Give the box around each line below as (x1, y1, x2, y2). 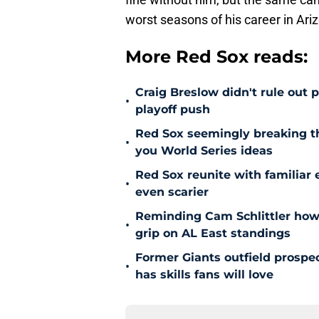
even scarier (135, 185, 209, 199)
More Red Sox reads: (125, 46, 308, 68)
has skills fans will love (135, 268, 273, 282)
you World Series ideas (135, 144, 273, 158)
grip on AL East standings (135, 226, 291, 241)
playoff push (135, 103, 210, 117)
